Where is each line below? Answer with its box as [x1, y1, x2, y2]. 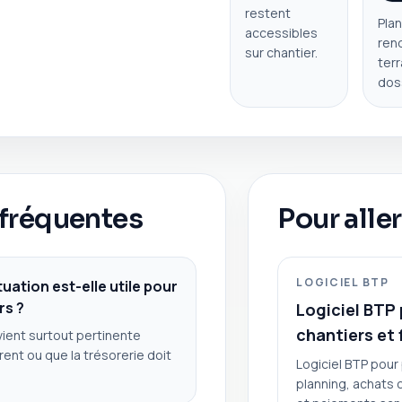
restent [244, 4, 291, 22]
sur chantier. [244, 43, 318, 61]
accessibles [244, 23, 318, 41]
